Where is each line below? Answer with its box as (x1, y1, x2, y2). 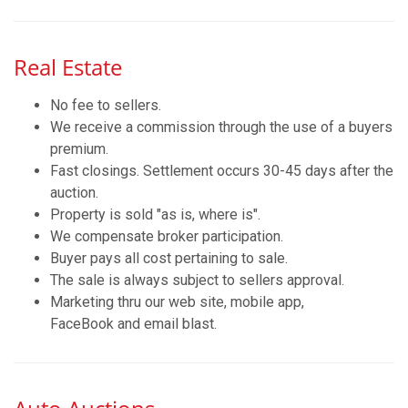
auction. (50, 184, 98, 201)
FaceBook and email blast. (50, 315, 217, 332)
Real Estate (14, 52, 122, 82)
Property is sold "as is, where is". (50, 206, 260, 223)
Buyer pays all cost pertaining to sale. (50, 250, 288, 267)
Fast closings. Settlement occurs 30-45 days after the (50, 162, 393, 179)
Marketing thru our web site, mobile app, (50, 293, 304, 311)
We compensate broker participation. (50, 228, 283, 245)
